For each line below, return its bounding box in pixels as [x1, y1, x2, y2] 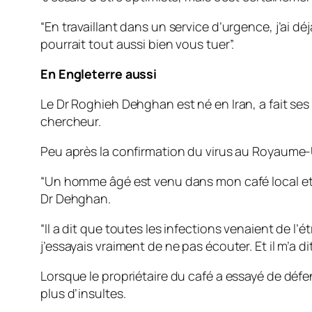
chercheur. [40, 112, 102, 130]
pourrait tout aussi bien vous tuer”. [40, 35, 235, 52]
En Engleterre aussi [40, 65, 157, 82]
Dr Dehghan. [40, 189, 111, 207]
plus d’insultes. [40, 284, 126, 302]
